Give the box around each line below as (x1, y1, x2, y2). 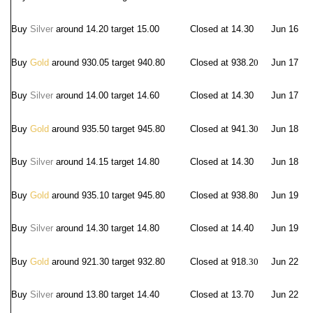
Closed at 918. (190, 256, 249, 267)
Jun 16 (271, 24, 298, 34)
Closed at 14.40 (190, 223, 254, 233)
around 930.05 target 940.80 (49, 57, 165, 68)
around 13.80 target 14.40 (53, 289, 159, 300)
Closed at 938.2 (190, 57, 254, 68)
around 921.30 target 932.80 (49, 256, 165, 267)
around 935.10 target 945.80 (49, 190, 165, 201)
